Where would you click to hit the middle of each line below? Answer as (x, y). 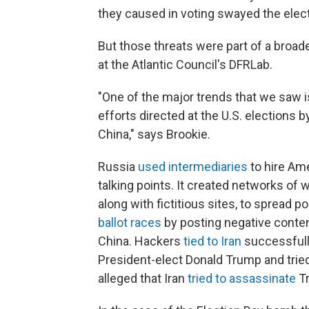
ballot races (130, 222)
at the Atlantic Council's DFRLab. (185, 64)
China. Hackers (141, 241)
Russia (118, 167)
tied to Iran (212, 241)
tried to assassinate (242, 278)
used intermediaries (193, 167)
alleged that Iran (143, 278)
